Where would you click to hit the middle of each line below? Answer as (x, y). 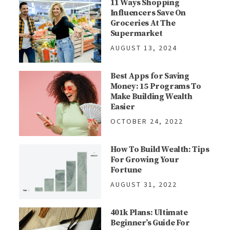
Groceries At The (143, 23)
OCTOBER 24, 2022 (147, 121)
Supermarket (136, 34)
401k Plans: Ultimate (149, 213)
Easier (122, 107)
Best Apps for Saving (150, 76)
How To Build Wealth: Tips (160, 150)
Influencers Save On (148, 13)
